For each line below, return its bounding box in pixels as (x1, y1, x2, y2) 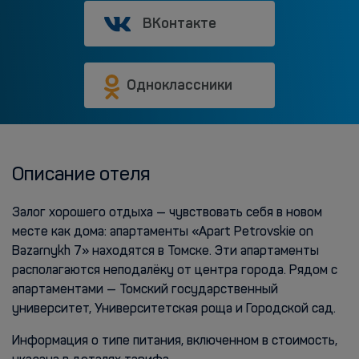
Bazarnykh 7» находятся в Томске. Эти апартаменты (12, 245, 319, 258)
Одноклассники (127, 76, 232, 94)
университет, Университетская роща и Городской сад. (12, 303, 336, 316)
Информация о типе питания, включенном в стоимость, (12, 335, 337, 348)
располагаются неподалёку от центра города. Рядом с (12, 264, 337, 277)
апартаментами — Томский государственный (12, 284, 278, 296)
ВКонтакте (143, 14, 216, 32)
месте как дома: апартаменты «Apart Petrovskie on (12, 226, 313, 239)
